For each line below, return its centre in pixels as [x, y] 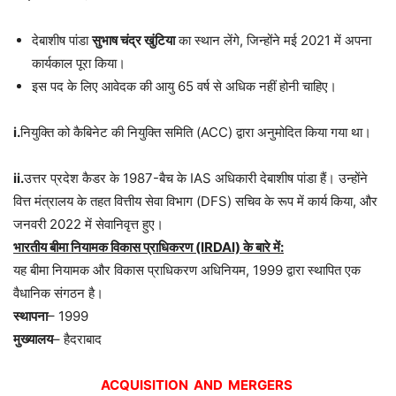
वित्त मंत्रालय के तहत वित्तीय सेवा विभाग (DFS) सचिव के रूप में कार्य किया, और [195, 201]
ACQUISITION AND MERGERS [197, 385]
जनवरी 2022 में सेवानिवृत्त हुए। [88, 224]
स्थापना [30, 316]
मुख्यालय [33, 339]
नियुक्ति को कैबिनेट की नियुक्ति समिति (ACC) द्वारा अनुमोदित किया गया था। [196, 132]
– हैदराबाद [77, 339]
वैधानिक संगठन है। [58, 293]
